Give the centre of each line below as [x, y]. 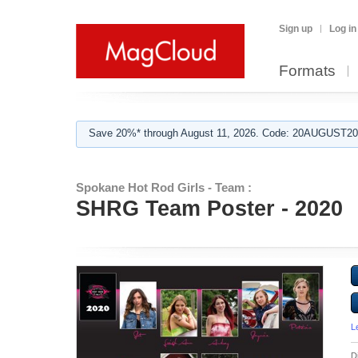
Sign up [296, 29]
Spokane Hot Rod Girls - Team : [164, 187]
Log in [343, 29]
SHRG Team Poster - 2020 [209, 209]
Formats [307, 71]
